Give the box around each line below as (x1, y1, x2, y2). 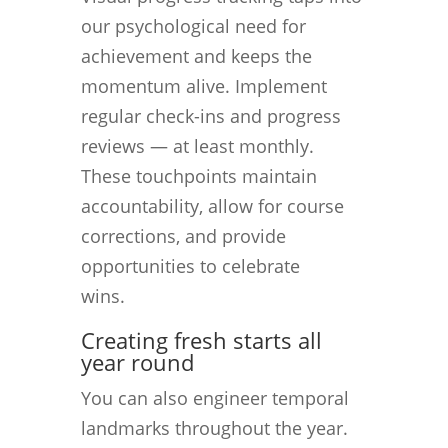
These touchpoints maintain (80, 163, 317, 188)
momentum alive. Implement (80, 73, 327, 98)
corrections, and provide (80, 223, 286, 248)
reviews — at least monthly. (80, 133, 314, 158)
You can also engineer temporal (80, 385, 349, 410)
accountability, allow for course (80, 193, 344, 218)
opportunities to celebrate (80, 253, 300, 278)
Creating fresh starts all (80, 324, 322, 355)
